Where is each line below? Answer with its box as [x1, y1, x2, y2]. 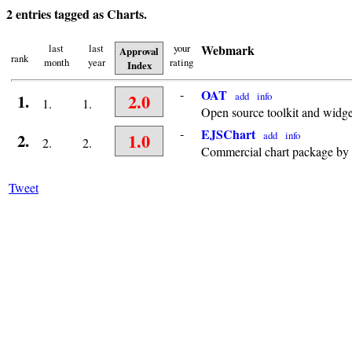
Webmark [201, 41, 255, 60]
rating [170, 55, 193, 70]
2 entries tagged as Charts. [6, 5, 147, 24]
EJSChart [201, 125, 255, 144]
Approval [119, 44, 159, 59]
